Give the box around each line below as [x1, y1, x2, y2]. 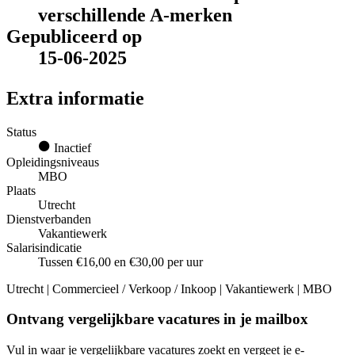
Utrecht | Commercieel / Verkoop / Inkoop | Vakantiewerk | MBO [6, 281, 332, 296]
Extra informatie [6, 87, 144, 109]
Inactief [51, 140, 91, 155]
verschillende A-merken [38, 4, 232, 25]
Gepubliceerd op [6, 25, 142, 47]
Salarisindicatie [6, 240, 82, 254]
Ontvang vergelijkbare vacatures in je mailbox [6, 311, 308, 328]
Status [6, 124, 36, 139]
